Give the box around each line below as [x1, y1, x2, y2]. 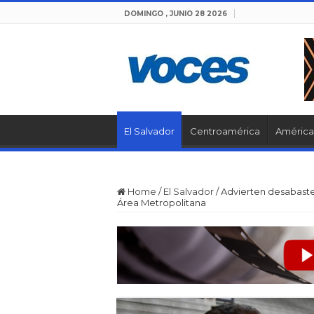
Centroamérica [190, 125, 260, 137]
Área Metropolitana [117, 197, 206, 208]
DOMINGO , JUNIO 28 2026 [124, 9, 227, 18]
